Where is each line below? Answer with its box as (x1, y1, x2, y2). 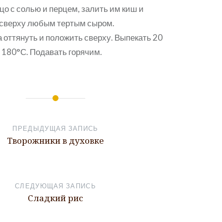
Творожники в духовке (7, 135, 104, 147)
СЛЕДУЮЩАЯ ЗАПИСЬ (15, 182, 96, 190)
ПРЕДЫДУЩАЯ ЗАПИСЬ (12, 124, 99, 133)
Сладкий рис (27, 192, 83, 204)
